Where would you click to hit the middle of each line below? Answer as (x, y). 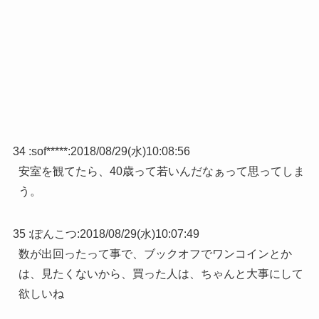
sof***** (49, 151)
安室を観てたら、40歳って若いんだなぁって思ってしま (161, 171)
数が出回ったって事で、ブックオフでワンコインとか (155, 253)
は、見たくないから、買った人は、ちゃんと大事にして (161, 273)
